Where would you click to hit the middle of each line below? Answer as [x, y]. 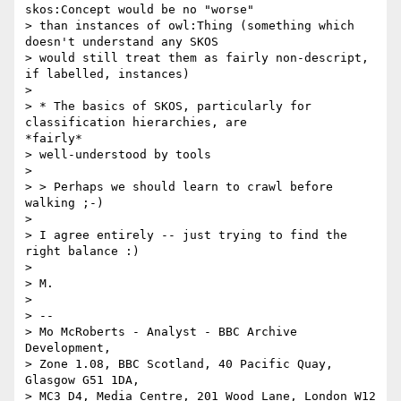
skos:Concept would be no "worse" [140, 10]
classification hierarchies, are [136, 123]
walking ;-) [64, 203]
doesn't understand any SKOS [122, 42]
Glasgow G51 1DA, [82, 380]
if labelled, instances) [107, 74]
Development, [68, 348]
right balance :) [82, 252]
